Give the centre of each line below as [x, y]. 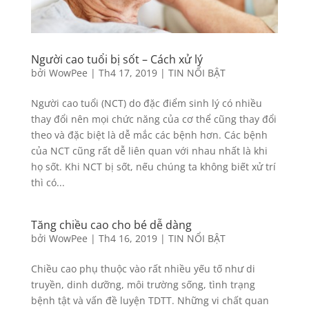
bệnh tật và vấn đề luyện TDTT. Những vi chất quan [150, 301]
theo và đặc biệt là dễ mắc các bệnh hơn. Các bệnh [149, 135]
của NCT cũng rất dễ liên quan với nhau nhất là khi [149, 151]
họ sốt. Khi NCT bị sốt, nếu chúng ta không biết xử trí [153, 167]
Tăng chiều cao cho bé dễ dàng [111, 225]
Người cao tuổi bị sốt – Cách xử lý [117, 60]
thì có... [48, 183]
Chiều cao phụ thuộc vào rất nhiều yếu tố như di [143, 269]
